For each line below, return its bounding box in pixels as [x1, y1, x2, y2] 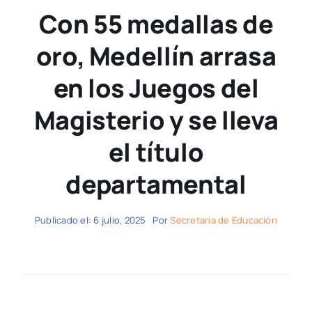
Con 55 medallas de [38, 6, 274, 41]
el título [108, 134, 204, 169]
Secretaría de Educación [170, 213, 277, 226]
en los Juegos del [53, 70, 259, 105]
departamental [65, 166, 247, 201]
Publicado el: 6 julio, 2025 [35, 213, 146, 226]
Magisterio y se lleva [33, 102, 279, 137]
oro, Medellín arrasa [36, 38, 276, 73]
